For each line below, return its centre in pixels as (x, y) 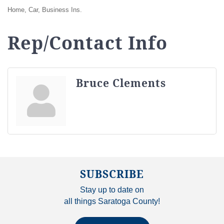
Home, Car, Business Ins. (45, 9)
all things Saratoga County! (112, 201)
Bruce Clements (121, 83)
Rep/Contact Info (87, 42)
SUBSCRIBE (112, 174)
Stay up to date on (112, 189)
